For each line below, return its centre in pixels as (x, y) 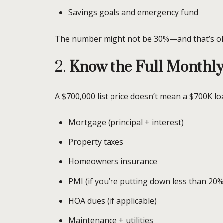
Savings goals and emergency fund (133, 12)
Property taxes (96, 142)
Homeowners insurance (112, 162)
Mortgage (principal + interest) (126, 122)
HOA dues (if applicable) (112, 200)
